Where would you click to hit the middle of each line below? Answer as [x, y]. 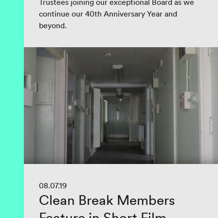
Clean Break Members [107, 200]
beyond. [53, 25]
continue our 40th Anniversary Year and [108, 14]
